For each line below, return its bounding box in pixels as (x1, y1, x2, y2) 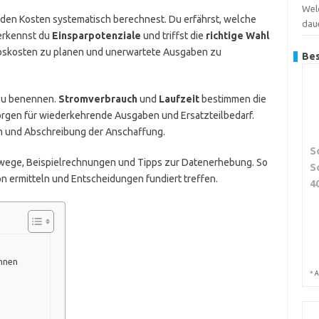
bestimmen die (199, 93, 266, 105)
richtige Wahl (205, 30, 269, 41)
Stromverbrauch (58, 93, 137, 105)
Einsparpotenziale (51, 30, 141, 41)
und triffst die (140, 30, 206, 41)
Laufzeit (158, 93, 199, 105)
